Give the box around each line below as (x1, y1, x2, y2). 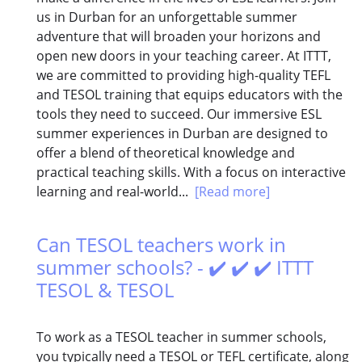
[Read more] (195, 183, 270, 201)
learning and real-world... (36, 183, 195, 201)
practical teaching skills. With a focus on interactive (36, 163, 346, 182)
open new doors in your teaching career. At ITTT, (36, 47, 331, 65)
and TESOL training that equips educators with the (36, 86, 343, 104)
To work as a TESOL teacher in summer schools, (36, 328, 326, 347)
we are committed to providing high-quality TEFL (36, 66, 330, 85)
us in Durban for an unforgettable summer (36, 8, 297, 27)
